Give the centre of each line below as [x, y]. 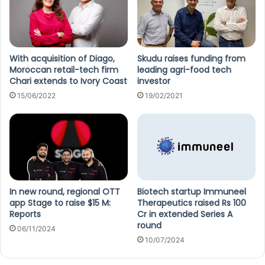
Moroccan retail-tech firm [64, 70]
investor [154, 81]
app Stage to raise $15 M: [60, 203]
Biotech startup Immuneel [192, 191]
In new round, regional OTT [65, 191]
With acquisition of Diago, [62, 58]
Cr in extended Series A [185, 214]
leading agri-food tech [184, 70]
